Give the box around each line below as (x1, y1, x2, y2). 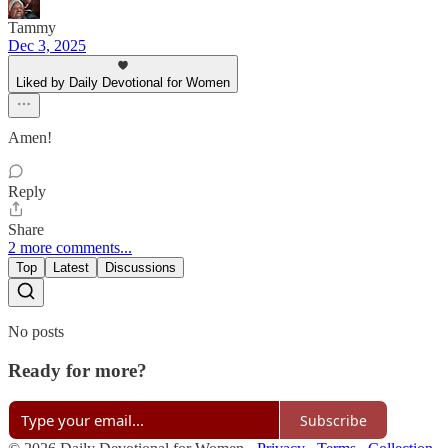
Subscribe (300, 410, 367, 430)
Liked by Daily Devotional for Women (16, 74, 230, 90)
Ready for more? (8, 359, 147, 381)
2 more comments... (8, 238, 132, 256)
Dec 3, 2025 (8, 36, 86, 54)
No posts (8, 322, 64, 340)
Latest (53, 259, 89, 275)
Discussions (105, 259, 176, 275)
